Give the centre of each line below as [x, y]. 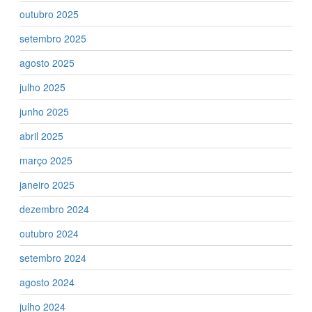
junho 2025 [44, 111]
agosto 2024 [47, 282]
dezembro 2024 [54, 209]
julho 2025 [42, 87]
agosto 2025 [47, 62]
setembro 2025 [53, 38]
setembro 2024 [53, 257]
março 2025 [46, 160]
